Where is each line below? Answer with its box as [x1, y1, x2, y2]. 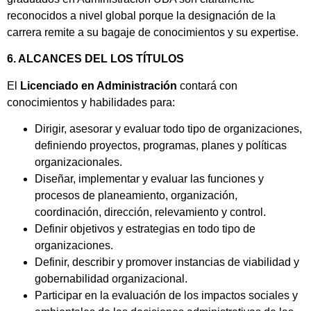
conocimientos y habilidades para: [7, 96, 175, 108]
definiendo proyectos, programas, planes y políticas [35, 140, 287, 152]
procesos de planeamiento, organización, [35, 190, 237, 202]
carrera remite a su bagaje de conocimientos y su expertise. [7, 26, 304, 38]
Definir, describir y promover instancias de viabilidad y [35, 256, 299, 269]
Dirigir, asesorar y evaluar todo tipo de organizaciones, [35, 123, 302, 135]
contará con [177, 79, 237, 92]
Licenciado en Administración [20, 79, 177, 92]
